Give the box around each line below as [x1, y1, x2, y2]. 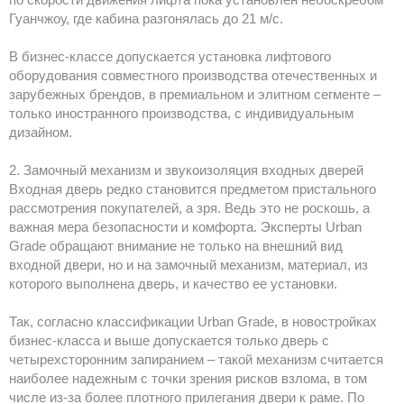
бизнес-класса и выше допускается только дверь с [9, 333, 329, 349]
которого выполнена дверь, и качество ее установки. [9, 276, 337, 292]
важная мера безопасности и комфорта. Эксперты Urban [9, 219, 362, 235]
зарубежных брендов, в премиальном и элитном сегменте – [9, 87, 381, 103]
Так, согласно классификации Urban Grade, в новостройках [9, 314, 377, 330]
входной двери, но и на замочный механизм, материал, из [9, 257, 368, 273]
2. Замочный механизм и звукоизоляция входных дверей [9, 162, 363, 179]
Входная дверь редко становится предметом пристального [9, 181, 376, 197]
